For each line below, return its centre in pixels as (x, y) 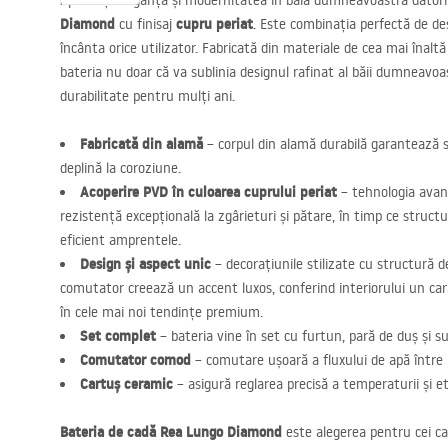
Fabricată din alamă (141, 144)
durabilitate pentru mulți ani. (147, 96)
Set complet (118, 336)
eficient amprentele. (120, 240)
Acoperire (111, 192)
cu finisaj (145, 24)
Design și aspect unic (145, 264)
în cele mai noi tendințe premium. (161, 312)
